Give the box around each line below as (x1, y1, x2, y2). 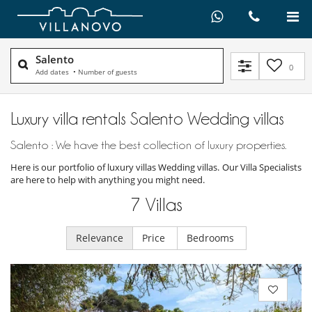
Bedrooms (186, 231, 237, 245)
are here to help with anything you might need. (10, 173, 205, 187)
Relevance (75, 231, 123, 245)
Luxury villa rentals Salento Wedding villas (10, 109, 284, 128)
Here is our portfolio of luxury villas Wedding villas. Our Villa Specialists (10, 161, 302, 174)
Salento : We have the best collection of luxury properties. (10, 139, 286, 152)
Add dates (36, 67, 71, 77)
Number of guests (78, 67, 137, 77)
